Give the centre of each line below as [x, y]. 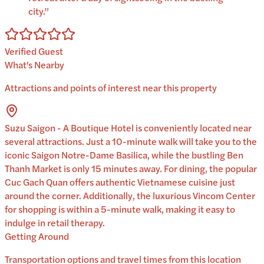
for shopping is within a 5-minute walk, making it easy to [120, 209]
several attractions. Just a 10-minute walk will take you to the [131, 141]
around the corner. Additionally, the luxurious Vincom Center [130, 196]
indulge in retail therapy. [55, 223]
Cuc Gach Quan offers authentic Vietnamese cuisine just [120, 182]
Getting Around [37, 236]
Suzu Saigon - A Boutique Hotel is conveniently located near [128, 128]
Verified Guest [34, 51]
